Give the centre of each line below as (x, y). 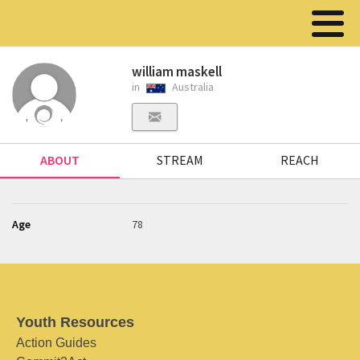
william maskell (177, 72)
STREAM (180, 160)
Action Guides (56, 343)
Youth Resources (75, 322)
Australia (192, 87)
